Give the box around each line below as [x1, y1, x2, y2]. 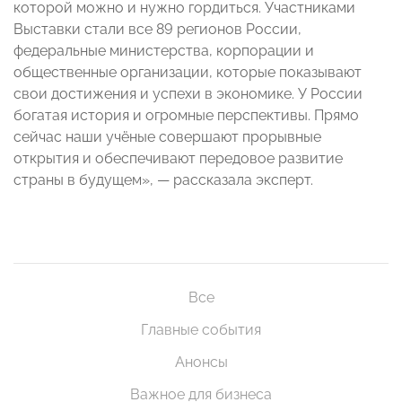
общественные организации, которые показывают [13, 64, 362, 82]
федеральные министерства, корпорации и [13, 42, 314, 60]
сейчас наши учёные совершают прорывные [13, 128, 321, 146]
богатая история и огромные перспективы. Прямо [13, 107, 359, 125]
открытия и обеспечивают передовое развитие [13, 150, 343, 168]
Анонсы [174, 354, 228, 371]
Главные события [141, 321, 261, 339]
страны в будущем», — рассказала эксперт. [13, 171, 313, 189]
